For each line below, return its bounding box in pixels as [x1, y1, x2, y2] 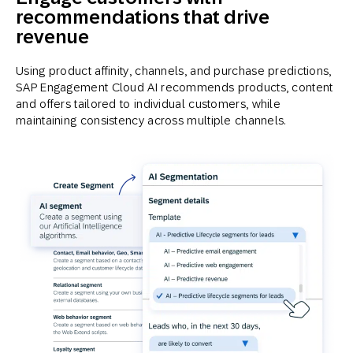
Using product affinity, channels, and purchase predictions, [16, 63, 332, 77]
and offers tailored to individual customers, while [16, 96, 281, 110]
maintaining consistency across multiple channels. [16, 113, 286, 127]
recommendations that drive [16, 5, 270, 28]
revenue [16, 24, 90, 48]
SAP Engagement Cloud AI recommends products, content [16, 80, 333, 94]
